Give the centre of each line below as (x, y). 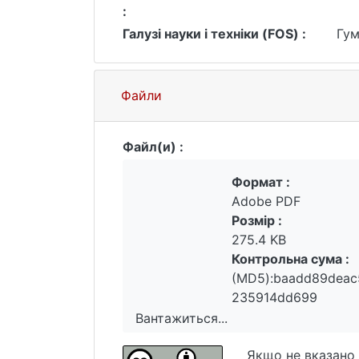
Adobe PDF (266, 201)
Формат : (261, 182)
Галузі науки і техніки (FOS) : (214, 34)
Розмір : (257, 220)
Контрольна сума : (290, 259)
